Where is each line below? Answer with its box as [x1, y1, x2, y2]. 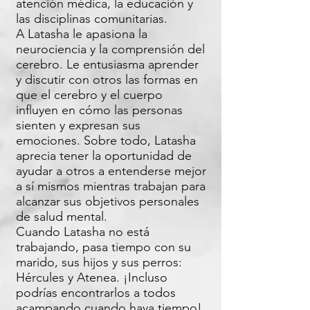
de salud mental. [16, 209, 107, 224]
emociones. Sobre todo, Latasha [16, 133, 196, 148]
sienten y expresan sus [16, 118, 140, 133]
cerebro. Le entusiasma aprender [16, 57, 199, 72]
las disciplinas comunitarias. [16, 11, 167, 26]
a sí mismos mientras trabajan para [16, 179, 206, 194]
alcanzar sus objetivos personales [16, 194, 199, 209]
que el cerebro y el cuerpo [16, 87, 163, 102]
